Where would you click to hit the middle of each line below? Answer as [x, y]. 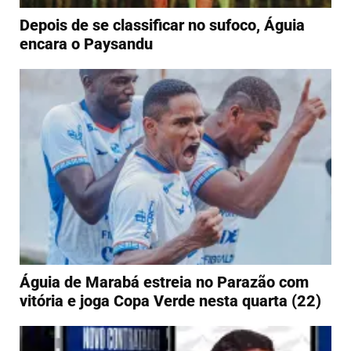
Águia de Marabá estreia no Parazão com [164, 282]
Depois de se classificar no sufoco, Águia [162, 25]
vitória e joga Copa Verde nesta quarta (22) [170, 301]
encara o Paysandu [86, 43]
